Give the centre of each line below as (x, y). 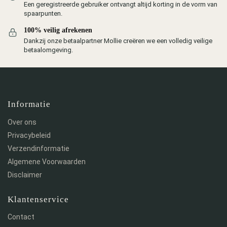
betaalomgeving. (48, 50)
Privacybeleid (29, 135)
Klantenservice (38, 199)
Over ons (22, 122)
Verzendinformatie (39, 148)
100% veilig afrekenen (58, 30)
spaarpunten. (43, 14)
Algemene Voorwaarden (47, 161)
